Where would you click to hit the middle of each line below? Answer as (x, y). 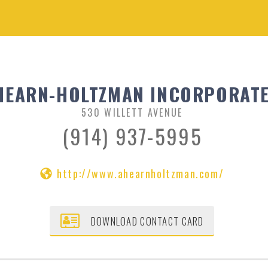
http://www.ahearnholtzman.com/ (141, 173)
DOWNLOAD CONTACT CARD (147, 221)
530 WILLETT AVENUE (132, 112)
